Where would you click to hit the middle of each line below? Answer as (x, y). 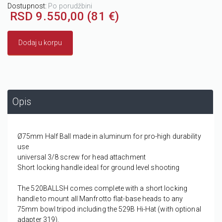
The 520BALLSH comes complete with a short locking (102, 189)
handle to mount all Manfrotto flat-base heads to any (100, 199)
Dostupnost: (28, 6)
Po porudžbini (70, 6)
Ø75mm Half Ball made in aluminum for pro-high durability (109, 137)
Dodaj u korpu (40, 43)
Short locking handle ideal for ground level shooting (99, 168)
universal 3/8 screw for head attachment (82, 157)
